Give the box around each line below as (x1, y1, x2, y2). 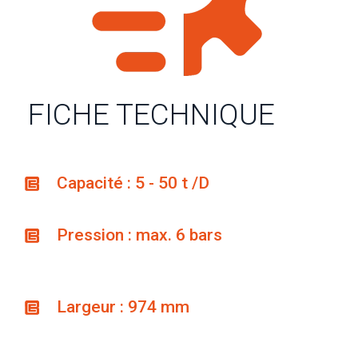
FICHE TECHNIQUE (28, 97, 276, 132)
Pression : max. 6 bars (57, 225, 223, 245)
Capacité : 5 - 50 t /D (57, 173, 210, 193)
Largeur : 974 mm (57, 296, 190, 316)
